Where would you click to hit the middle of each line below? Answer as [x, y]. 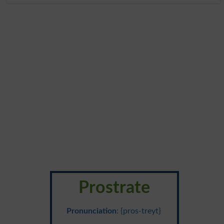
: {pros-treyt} [139, 211]
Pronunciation [92, 211]
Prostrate [114, 188]
